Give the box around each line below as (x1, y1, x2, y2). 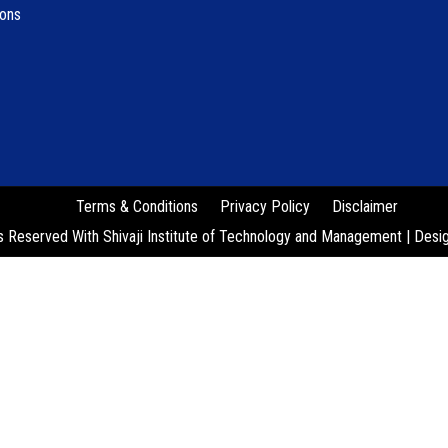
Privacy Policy (219, 197, 310, 216)
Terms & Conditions (75, 197, 198, 216)
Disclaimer (331, 197, 398, 216)
